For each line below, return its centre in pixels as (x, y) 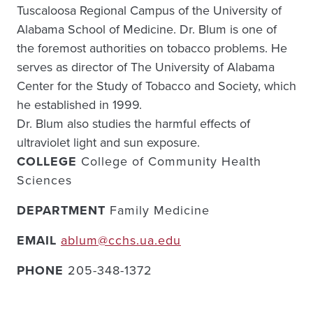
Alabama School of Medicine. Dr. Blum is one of (147, 29)
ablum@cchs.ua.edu (121, 240)
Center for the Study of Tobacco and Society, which (156, 86)
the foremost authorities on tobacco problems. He (152, 48)
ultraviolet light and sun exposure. (110, 143)
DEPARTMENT (63, 210)
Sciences (44, 180)
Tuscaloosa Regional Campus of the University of (149, 10)
